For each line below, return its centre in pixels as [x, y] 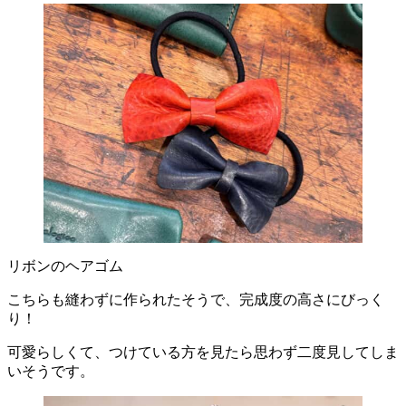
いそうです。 [51, 372]
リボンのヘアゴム [65, 266]
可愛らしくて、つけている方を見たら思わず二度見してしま [203, 353]
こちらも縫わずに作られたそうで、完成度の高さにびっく [196, 300]
